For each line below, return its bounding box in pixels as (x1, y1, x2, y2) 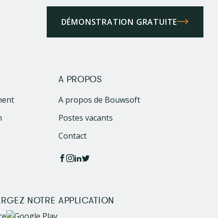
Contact (58, 130, 87, 141)
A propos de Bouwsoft (58, 94, 140, 105)
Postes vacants (58, 112, 113, 123)
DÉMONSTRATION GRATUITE (61, 16, 178, 27)
